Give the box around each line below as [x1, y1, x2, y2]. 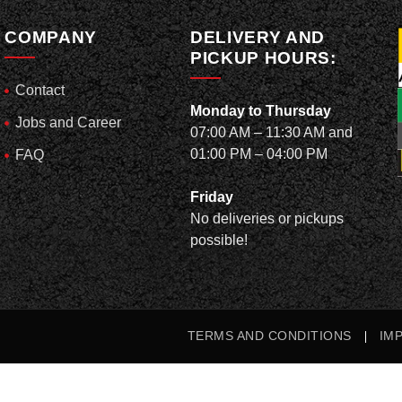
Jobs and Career [15, 115, 122, 130]
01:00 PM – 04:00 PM [190, 146, 328, 162]
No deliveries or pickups [190, 211, 345, 226]
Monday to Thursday [190, 103, 332, 118]
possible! [190, 232, 249, 248]
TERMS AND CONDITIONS [188, 329, 352, 343]
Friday [190, 189, 234, 205]
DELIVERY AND [190, 28, 325, 47]
